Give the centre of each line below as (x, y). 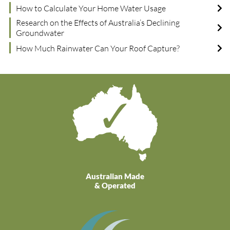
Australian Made (115, 176)
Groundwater (40, 33)
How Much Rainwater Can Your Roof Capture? (98, 48)
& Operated (115, 185)
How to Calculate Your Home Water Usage (91, 8)
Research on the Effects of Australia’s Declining (98, 22)
